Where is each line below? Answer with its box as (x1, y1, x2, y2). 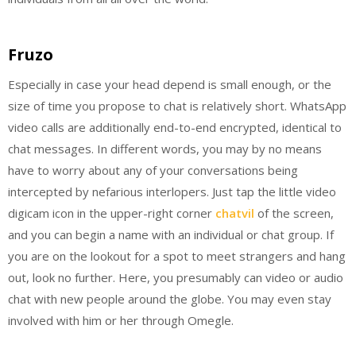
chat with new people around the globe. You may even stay (8, 290, 331, 307)
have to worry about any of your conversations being (8, 161, 298, 178)
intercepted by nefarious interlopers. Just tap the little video (8, 183, 336, 199)
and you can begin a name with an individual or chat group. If (8, 226, 334, 242)
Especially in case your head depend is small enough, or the (8, 75, 331, 92)
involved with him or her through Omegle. (8, 311, 234, 328)
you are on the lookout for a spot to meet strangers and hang (8, 247, 346, 264)
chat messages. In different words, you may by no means (8, 140, 322, 157)
